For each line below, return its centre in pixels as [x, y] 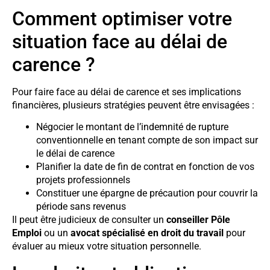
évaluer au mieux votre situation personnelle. [107, 246]
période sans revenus [81, 207]
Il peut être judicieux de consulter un [89, 220]
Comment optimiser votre [122, 19]
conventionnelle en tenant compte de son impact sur [147, 140]
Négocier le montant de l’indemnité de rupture [132, 127]
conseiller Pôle [198, 220]
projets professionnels [83, 180]
